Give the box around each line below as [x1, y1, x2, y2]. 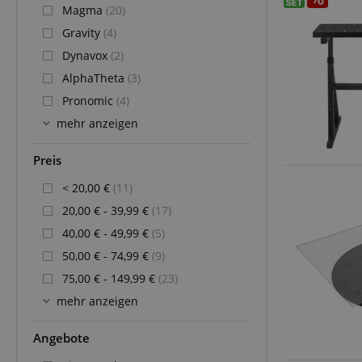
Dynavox [62, 47, 111, 63]
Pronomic [62, 92, 116, 108]
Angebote [33, 329, 90, 347]
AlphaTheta [62, 69, 128, 86]
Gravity [62, 24, 103, 40]
